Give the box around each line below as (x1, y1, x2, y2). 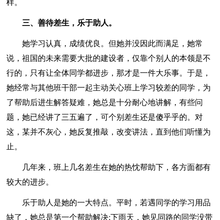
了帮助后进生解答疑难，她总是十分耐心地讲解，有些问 (6, 98, 203, 107)
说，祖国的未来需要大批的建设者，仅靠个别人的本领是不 (6, 54, 211, 62)
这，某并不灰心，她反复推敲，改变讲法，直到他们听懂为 (6, 127, 211, 136)
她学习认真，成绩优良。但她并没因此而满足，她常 (6, 39, 203, 48)
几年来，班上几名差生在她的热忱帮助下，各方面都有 (6, 163, 211, 171)
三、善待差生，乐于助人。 (22, 18, 117, 27)
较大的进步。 (6, 177, 54, 186)
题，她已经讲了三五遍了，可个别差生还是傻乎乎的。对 (6, 112, 203, 121)
